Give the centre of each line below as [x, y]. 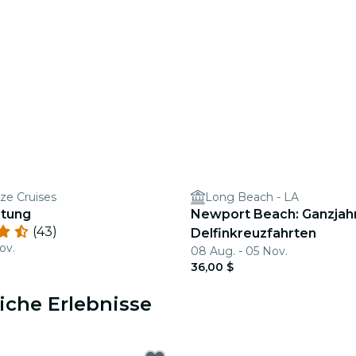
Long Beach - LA [252, 197]
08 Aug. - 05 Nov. [239, 251]
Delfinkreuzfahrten [253, 233]
